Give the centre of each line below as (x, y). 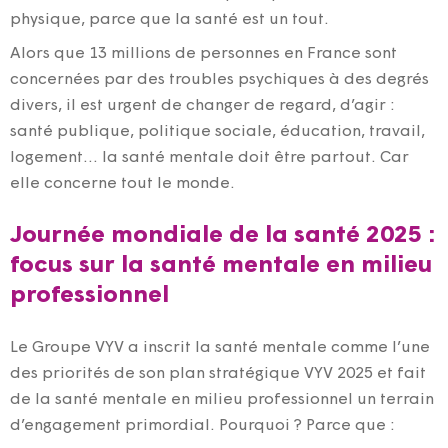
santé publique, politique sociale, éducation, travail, (217, 131)
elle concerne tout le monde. (122, 183)
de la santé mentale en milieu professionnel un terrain (222, 399)
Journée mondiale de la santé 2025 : (222, 235)
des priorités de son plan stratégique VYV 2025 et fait (218, 373)
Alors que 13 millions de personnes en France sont (203, 53)
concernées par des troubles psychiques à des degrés (219, 79)
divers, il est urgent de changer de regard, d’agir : (202, 105)
